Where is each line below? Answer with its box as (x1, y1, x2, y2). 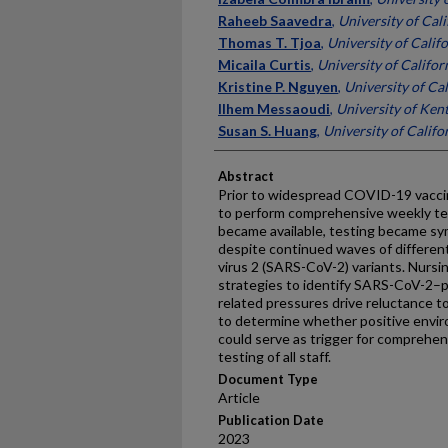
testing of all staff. (218, 348, 331, 365)
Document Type (218, 371, 318, 387)
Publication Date (218, 412, 324, 428)
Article (218, 389, 260, 406)
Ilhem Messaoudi (218, 100, 330, 117)
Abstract (218, 168, 274, 184)
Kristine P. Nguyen (218, 78, 338, 95)
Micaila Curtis (218, 56, 311, 73)
